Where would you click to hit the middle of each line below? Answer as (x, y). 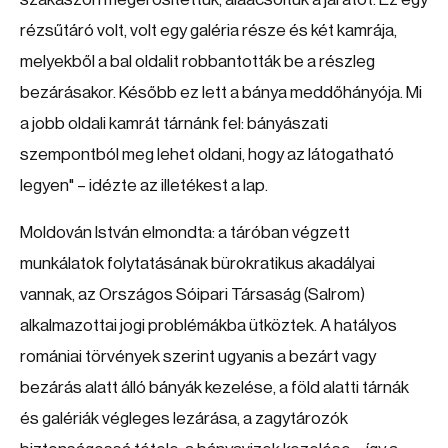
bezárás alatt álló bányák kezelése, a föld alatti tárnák (214, 387)
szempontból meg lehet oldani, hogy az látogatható (207, 154)
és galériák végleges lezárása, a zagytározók (184, 418)
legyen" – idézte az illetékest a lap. (144, 185)
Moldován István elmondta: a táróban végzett (185, 232)
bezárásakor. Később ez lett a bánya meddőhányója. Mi (221, 92)
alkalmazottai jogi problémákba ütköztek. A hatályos (208, 325)
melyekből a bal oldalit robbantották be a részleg (197, 61)
